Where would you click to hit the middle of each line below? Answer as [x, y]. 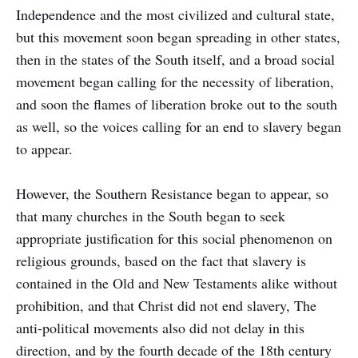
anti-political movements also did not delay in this [160, 327]
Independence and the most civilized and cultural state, [175, 14]
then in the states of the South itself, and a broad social [175, 59]
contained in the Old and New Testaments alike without [177, 282]
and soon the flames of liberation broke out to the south [177, 103]
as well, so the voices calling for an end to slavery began [179, 126]
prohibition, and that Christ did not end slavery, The [166, 305]
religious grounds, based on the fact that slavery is [161, 260]
